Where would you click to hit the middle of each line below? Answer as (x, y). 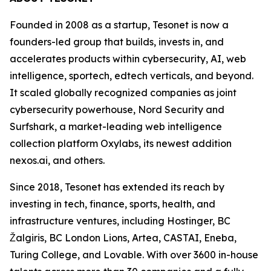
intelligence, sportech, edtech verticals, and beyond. (132, 76)
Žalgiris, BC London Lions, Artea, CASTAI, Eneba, (123, 238)
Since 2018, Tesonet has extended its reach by (117, 187)
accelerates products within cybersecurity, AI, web (128, 59)
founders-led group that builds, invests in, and (117, 42)
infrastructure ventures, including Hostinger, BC (120, 221)
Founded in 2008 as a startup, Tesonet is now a (119, 25)
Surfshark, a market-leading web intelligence (116, 126)
